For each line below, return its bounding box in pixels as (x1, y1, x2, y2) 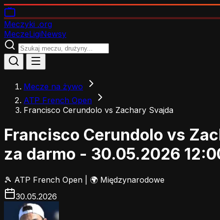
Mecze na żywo (24, 82, 83, 91)
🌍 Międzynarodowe (90, 174, 165, 185)
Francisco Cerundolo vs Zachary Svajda (24, 105, 173, 115)
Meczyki (4, 19, 35, 29)
